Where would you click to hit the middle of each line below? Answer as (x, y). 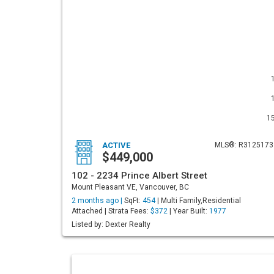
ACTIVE (116, 145)
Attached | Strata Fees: (111, 211)
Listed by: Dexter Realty (111, 224)
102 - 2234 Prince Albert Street (139, 176)
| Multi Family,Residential (198, 201)
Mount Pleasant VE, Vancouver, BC (130, 187)
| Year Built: (188, 211)
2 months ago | (98, 201)
